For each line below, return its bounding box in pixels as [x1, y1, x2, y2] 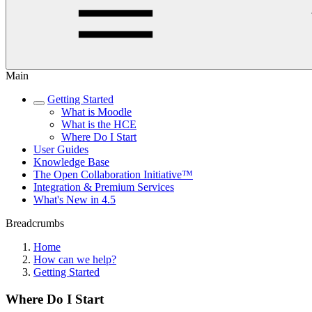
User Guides [33, 143, 88, 155]
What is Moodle [61, 106, 132, 118]
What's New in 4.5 [33, 194, 116, 205]
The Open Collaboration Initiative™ [33, 169, 193, 180]
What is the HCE [61, 118, 136, 130]
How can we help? [33, 253, 116, 265]
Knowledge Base [33, 156, 109, 168]
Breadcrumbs [6, 217, 64, 229]
